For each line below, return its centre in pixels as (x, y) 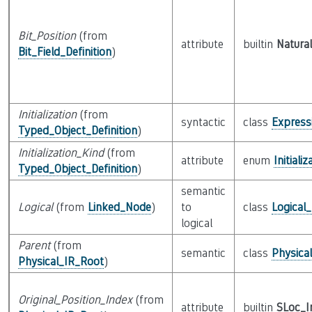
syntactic (203, 122)
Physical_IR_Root (61, 262)
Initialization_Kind (61, 153)
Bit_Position (47, 36)
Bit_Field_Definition (64, 52)
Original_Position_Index (75, 300)
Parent (34, 245)
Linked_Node (119, 207)
